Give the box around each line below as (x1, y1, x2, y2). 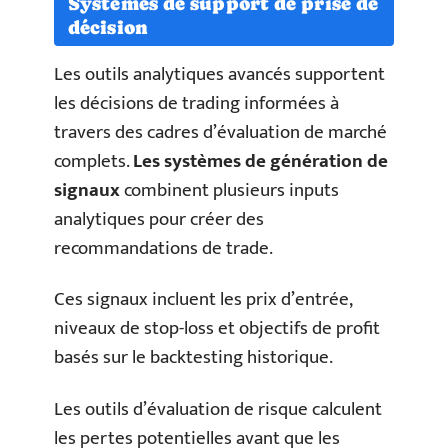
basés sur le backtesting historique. (54, 342, 333, 374)
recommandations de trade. (54, 232, 273, 264)
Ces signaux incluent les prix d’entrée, (54, 284, 352, 316)
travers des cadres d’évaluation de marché (54, 116, 387, 148)
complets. (54, 145, 133, 177)
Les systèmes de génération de (133, 145, 388, 177)
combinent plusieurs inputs (120, 174, 339, 206)
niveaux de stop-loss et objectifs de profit (54, 313, 380, 345)
